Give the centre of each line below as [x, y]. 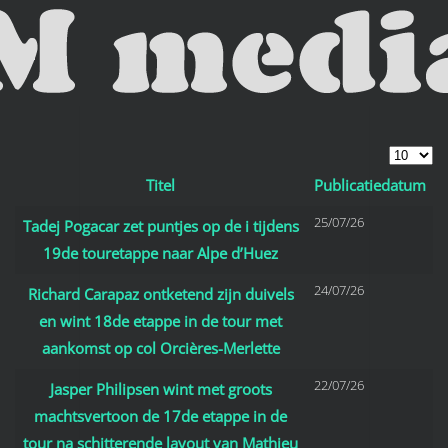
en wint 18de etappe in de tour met [160, 321]
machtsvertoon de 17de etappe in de [160, 416]
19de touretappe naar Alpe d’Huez [160, 253]
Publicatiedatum [369, 185]
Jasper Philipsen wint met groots [160, 389]
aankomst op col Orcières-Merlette [160, 348]
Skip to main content [114, 56]
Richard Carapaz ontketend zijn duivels [160, 294]
